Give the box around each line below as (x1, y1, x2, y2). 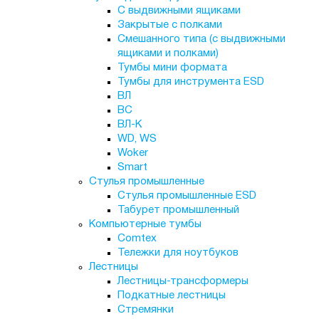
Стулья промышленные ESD (117, 191, 256, 201)
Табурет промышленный (117, 205, 239, 215)
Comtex (117, 234, 157, 244)
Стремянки (117, 305, 174, 315)
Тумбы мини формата (117, 63, 227, 73)
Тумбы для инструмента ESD (117, 77, 264, 87)
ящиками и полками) (117, 48, 219, 58)
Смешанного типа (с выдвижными (117, 34, 286, 44)
